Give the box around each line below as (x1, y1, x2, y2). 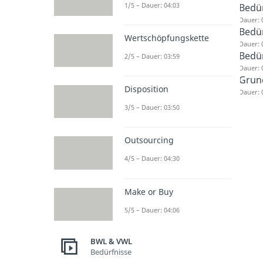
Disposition (124, 83, 168, 95)
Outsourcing (124, 134, 174, 146)
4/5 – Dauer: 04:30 (124, 154, 180, 163)
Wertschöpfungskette (124, 32, 209, 43)
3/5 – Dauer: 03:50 (124, 103, 180, 112)
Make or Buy (124, 186, 173, 197)
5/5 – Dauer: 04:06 (124, 205, 180, 214)
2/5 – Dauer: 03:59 (124, 51, 180, 60)
